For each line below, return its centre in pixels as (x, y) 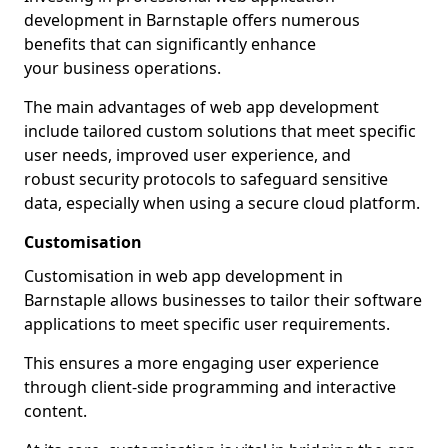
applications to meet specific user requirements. (207, 324)
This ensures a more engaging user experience (201, 363)
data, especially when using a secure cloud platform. (222, 203)
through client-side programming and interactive (210, 387)
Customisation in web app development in (183, 276)
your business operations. (122, 68)
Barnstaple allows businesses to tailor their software (223, 300)
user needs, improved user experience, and (187, 155)
